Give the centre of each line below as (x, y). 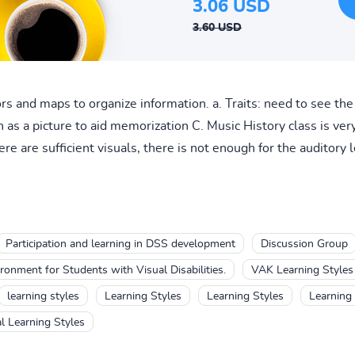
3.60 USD (217, 27)
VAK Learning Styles (302, 270)
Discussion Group (304, 244)
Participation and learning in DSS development (120, 244)
